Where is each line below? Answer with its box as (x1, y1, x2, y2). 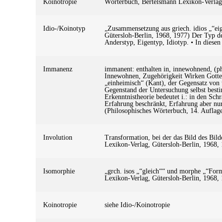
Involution (43, 133, 72, 141)
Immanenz (43, 65, 72, 73)
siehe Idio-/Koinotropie (105, 201, 170, 209)
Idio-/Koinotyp (43, 24, 85, 32)
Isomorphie (43, 167, 75, 175)
